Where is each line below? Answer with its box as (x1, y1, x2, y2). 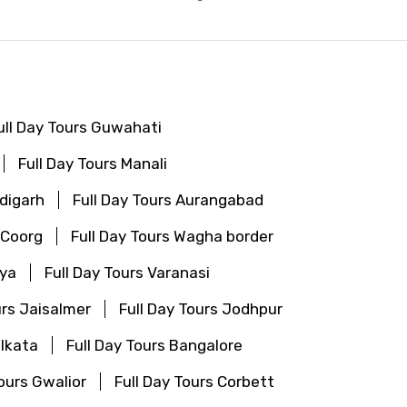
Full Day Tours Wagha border (71, 226, 273, 245)
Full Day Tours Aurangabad (73, 190, 263, 209)
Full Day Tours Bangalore (66, 335, 243, 354)
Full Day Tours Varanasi (45, 263, 210, 282)
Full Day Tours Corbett (114, 372, 274, 391)
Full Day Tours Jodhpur (119, 299, 283, 318)
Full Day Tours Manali (18, 154, 167, 173)
